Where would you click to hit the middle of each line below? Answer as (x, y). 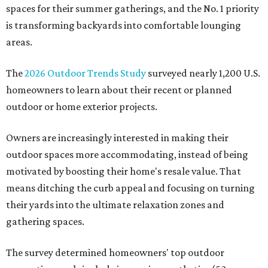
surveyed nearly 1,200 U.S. (203, 73)
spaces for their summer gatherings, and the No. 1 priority (133, 9)
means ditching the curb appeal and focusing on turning (130, 188)
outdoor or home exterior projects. (82, 107)
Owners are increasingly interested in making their (117, 138)
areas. (19, 42)
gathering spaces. (45, 222)
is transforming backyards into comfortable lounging (124, 25)
